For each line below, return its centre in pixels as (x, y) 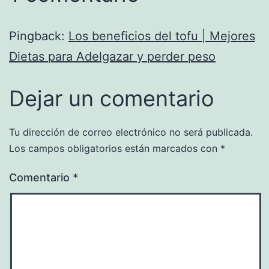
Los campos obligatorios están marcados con (115, 148)
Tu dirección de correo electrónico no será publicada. (131, 132)
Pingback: (39, 36)
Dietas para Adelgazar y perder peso (112, 56)
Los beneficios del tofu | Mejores (162, 36)
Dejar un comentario (111, 98)
